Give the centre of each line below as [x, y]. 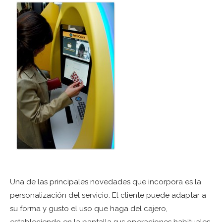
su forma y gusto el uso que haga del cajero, [89, 209]
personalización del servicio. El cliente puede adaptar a [108, 195]
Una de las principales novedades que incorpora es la [106, 182]
